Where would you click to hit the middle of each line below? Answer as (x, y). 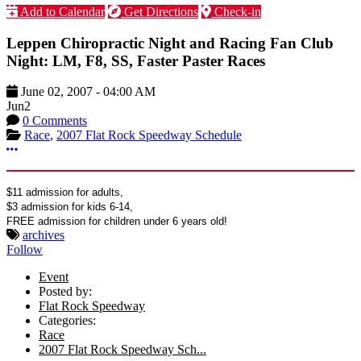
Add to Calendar (61, 11)
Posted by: (65, 292)
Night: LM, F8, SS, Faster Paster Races (136, 60)
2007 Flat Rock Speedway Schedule (149, 135)
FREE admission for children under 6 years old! (117, 222)
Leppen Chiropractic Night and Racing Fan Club (170, 43)
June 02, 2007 (57, 92)
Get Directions (160, 11)
